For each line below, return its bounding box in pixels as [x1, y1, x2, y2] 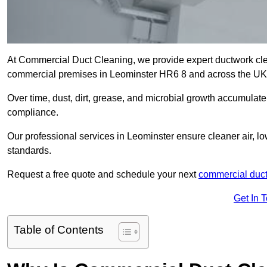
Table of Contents [14, 223, 104, 237]
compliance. [7, 107, 61, 118]
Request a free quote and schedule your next [7, 169, 198, 180]
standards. [7, 145, 51, 156]
